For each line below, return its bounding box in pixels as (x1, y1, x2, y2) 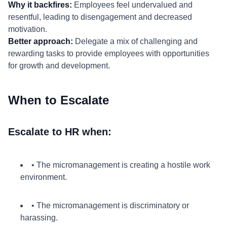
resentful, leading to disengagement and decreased (8, 13, 192, 21)
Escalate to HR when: (8, 126, 111, 137)
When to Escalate (8, 93, 109, 107)
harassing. (20, 213, 58, 222)
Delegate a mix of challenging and (73, 37, 198, 46)
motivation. (8, 25, 47, 33)
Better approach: (8, 37, 73, 46)
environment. (20, 173, 67, 181)
